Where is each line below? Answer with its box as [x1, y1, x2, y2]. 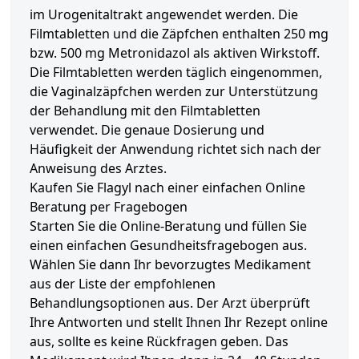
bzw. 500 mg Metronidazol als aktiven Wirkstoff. [30, 44, 320, 63]
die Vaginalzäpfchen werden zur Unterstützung [30, 83, 318, 101]
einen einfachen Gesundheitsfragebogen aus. [30, 236, 307, 255]
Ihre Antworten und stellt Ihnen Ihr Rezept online [30, 313, 328, 332]
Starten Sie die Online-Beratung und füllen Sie [30, 217, 307, 236]
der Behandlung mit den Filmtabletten [30, 102, 260, 120]
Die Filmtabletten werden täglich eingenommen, [30, 63, 322, 82]
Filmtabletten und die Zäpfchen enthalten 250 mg [30, 25, 329, 43]
